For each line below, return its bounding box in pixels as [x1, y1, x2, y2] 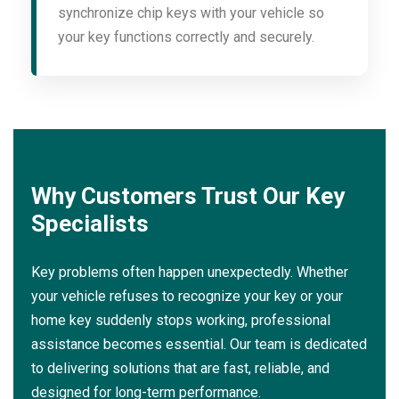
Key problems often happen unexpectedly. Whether [31, 264, 348, 281]
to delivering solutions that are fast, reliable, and [31, 360, 330, 378]
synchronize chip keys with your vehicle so [58, 4, 324, 22]
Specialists [31, 210, 149, 238]
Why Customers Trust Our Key [31, 183, 345, 210]
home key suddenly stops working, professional [31, 312, 330, 330]
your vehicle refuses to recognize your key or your [31, 288, 343, 305]
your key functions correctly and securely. [58, 28, 314, 46]
